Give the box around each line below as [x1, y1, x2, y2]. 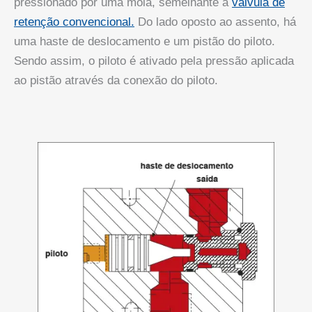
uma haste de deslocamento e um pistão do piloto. [14, 34, 275, 48]
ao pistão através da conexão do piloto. [14, 73, 218, 87]
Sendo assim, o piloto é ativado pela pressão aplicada [14, 54, 294, 68]
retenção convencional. [14, 15, 134, 29]
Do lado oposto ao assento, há [134, 15, 296, 29]
